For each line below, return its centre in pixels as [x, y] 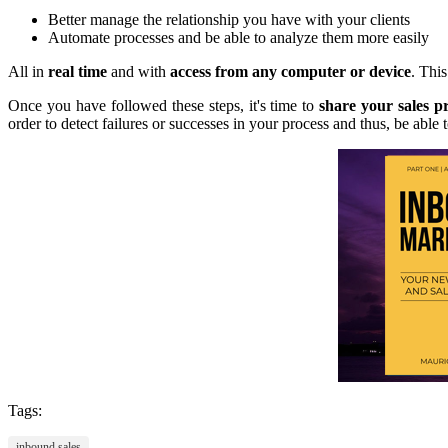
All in [28, 71]
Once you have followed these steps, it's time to [164, 105]
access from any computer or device [290, 71]
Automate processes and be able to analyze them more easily [238, 37]
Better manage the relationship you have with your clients [229, 19]
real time [77, 71]
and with [138, 71]
